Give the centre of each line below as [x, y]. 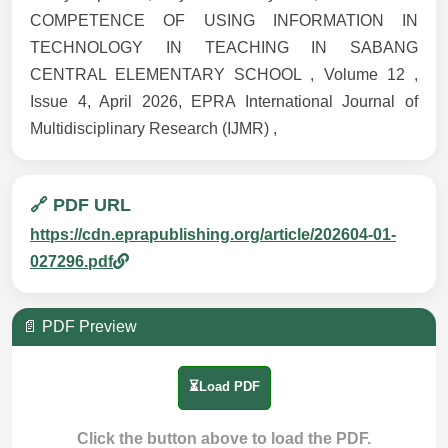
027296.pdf [71, 262]
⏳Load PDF [224, 387]
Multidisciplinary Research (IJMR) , [153, 129]
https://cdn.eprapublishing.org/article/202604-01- [213, 235]
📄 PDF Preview [79, 327]
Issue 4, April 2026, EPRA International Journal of [224, 102]
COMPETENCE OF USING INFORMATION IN [224, 21]
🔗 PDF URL [80, 205]
